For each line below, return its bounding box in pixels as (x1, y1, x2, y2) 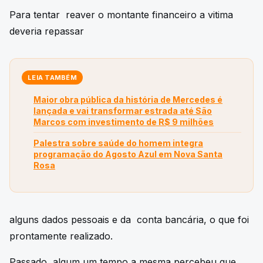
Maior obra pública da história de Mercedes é (33, 95, 222, 105)
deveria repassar (9, 25, 84, 38)
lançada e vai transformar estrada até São (33, 106, 212, 116)
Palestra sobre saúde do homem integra (33, 138, 203, 149)
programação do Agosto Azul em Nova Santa (33, 149, 222, 160)
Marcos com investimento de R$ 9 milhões (33, 117, 214, 127)
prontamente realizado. (9, 230, 113, 242)
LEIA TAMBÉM (28, 73, 77, 82)
